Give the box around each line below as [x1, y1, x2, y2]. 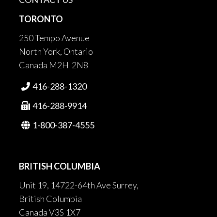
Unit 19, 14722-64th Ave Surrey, [19, 180, 139, 191]
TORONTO [19, 14, 63, 25]
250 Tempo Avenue [19, 32, 90, 44]
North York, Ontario [19, 46, 93, 57]
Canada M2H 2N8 [19, 60, 88, 71]
